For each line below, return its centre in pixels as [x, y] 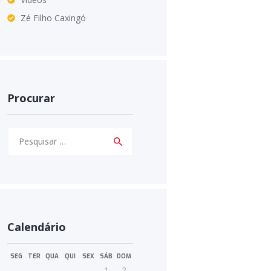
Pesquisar [26, 134]
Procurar [31, 98]
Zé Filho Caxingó [54, 18]
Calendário [37, 227]
